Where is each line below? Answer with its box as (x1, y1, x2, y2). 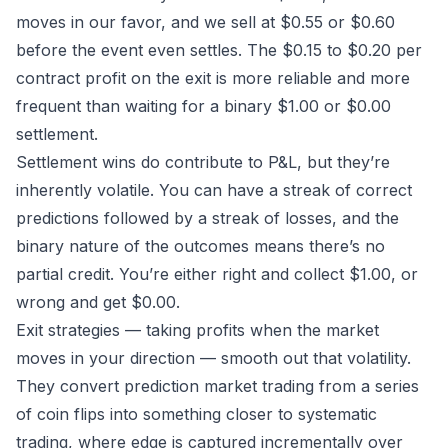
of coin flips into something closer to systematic (16, 404, 377, 425)
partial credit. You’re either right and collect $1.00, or (16, 264, 418, 285)
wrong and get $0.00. (16, 292, 180, 313)
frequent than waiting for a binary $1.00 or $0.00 (16, 96, 391, 117)
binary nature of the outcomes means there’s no (16, 236, 385, 257)
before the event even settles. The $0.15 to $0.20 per (16, 40, 422, 61)
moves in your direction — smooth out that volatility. (16, 348, 411, 369)
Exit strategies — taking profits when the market (16, 320, 379, 341)
